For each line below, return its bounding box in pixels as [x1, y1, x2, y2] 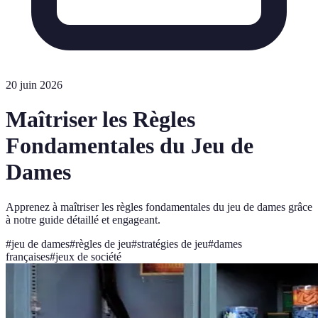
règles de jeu [75, 237, 131, 250]
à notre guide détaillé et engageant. [6, 213, 160, 226]
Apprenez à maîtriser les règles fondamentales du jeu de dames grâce [6, 200, 312, 213]
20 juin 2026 [6, 79, 62, 91]
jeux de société [55, 250, 121, 263]
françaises [6, 250, 50, 263]
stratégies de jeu [137, 237, 208, 250]
